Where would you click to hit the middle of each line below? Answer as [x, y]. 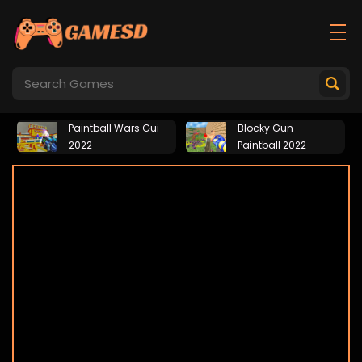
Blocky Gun [265, 128]
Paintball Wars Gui [114, 128]
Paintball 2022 [272, 145]
